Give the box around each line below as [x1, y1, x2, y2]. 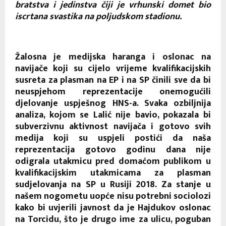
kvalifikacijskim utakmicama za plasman [15, 165, 211, 181]
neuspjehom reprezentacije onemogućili [15, 84, 211, 99]
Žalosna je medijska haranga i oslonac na [15, 49, 211, 65]
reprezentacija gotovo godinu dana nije [15, 142, 211, 157]
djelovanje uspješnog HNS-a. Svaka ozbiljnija [15, 95, 211, 111]
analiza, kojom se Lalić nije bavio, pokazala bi [15, 107, 211, 123]
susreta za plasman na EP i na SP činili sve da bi [15, 72, 211, 88]
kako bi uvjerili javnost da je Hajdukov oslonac [15, 200, 211, 215]
